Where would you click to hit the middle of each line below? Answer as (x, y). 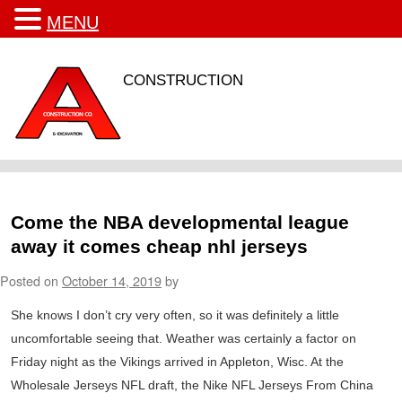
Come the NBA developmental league (180, 222)
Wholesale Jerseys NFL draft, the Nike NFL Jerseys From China (192, 385)
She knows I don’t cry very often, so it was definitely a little (175, 315)
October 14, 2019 (112, 280)
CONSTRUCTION (183, 80)
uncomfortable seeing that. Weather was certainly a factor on (184, 338)
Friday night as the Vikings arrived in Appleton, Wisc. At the (177, 362)
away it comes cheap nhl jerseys (159, 246)
